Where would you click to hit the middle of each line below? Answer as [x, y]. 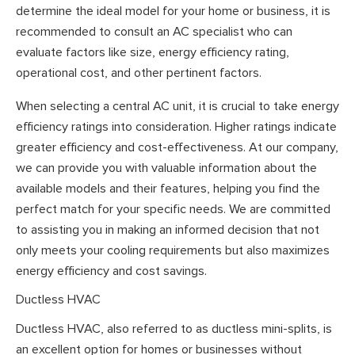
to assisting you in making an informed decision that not [168, 229]
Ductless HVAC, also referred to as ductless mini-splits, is [174, 328]
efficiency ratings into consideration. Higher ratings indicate [176, 126]
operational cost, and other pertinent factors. [139, 73]
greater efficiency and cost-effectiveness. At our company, [177, 147]
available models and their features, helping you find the [168, 188]
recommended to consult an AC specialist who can [154, 32]
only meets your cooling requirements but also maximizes [173, 250]
